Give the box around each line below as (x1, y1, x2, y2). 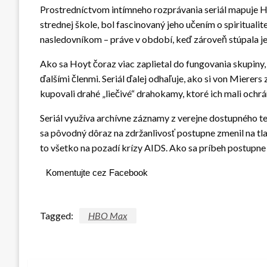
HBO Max (88, 209, 128, 221)
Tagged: (40, 209, 73, 221)
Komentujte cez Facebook (46, 167, 148, 178)
